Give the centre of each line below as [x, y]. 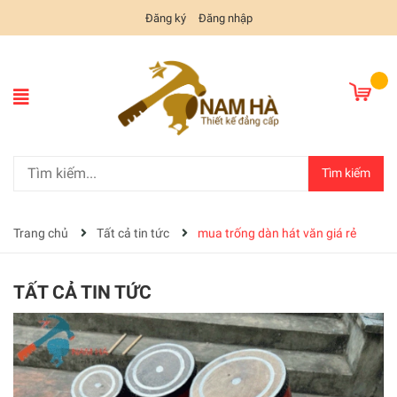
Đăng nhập [225, 18]
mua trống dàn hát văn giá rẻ [277, 233]
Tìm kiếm [346, 173]
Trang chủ [41, 233]
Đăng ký [165, 18]
